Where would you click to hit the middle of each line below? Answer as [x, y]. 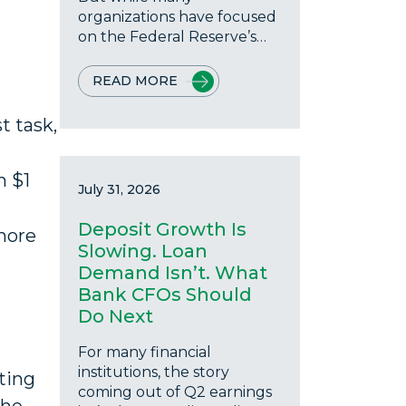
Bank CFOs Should [165, 295]
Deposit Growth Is [162, 229]
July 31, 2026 [119, 189]
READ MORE [135, 81]
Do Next [116, 316]
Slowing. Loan [143, 251]
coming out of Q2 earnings [175, 392]
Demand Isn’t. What [173, 273]
